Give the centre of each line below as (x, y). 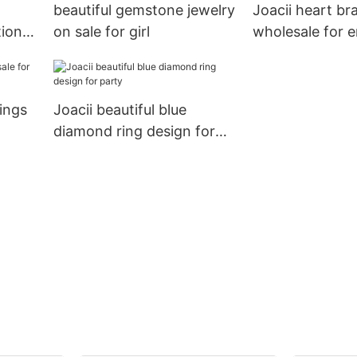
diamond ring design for (134, 131)
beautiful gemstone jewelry (144, 10)
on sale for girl (101, 32)
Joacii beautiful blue (120, 110)
